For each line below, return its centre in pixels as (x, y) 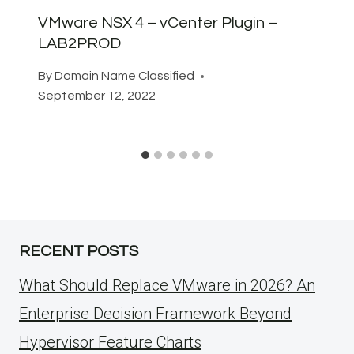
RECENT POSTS (79, 252)
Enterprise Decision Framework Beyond (155, 314)
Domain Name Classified (125, 76)
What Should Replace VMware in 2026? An (167, 286)
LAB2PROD (79, 44)
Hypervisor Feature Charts (110, 343)
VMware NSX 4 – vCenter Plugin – (158, 23)
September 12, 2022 (97, 96)
